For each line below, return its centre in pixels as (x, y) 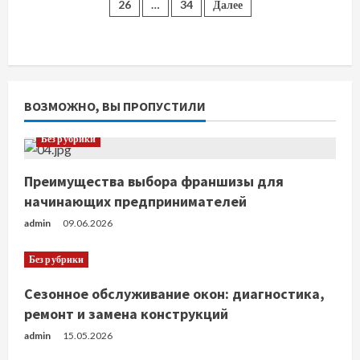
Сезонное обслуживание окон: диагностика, (174, 294)
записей (67, 18)
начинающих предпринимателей (135, 202)
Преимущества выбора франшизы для (154, 182)
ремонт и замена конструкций (126, 314)
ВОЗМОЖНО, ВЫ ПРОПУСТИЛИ (115, 106)
